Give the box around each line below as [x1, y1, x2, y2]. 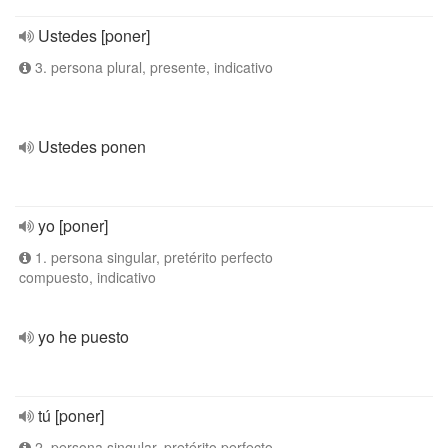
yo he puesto [38, 325, 129, 348]
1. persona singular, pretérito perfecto [31, 247, 273, 267]
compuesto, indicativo [19, 267, 156, 287]
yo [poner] [38, 214, 108, 237]
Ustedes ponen [38, 135, 146, 158]
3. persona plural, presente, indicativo [31, 57, 273, 77]
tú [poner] [38, 404, 104, 427]
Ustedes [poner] [38, 24, 150, 47]
